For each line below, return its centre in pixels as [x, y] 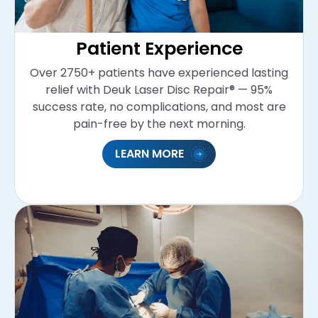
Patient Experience [159, 48]
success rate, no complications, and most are [159, 106]
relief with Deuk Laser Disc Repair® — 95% [159, 89]
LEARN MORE [149, 153]
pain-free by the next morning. [159, 124]
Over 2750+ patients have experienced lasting [159, 72]
